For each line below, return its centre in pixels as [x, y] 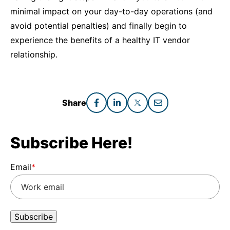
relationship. [34, 54]
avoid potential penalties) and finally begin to [99, 26]
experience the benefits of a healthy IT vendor [100, 40]
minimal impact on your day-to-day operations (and [111, 11]
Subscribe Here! [71, 143]
